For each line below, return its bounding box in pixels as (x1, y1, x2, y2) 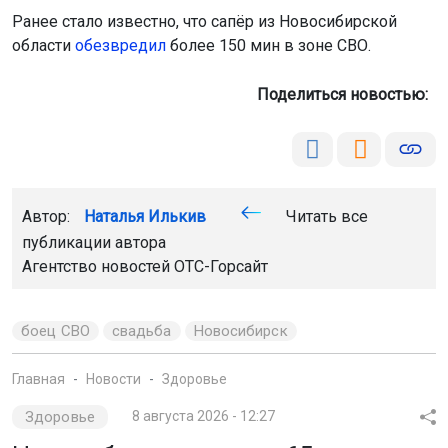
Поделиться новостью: (257, 84, 436, 104)
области (12, 35, 75, 55)
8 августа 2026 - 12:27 (131, 407, 275, 424)
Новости (86, 370, 141, 387)
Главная (12, 370, 65, 387)
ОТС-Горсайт (174, 256, 268, 276)
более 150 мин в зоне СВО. (166, 35, 371, 55)
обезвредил (75, 35, 166, 55)
